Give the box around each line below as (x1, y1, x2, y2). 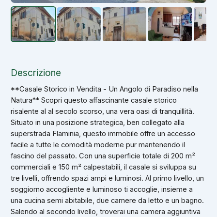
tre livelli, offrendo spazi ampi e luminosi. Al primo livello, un (11, 173, 204, 183)
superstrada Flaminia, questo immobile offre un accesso (11, 129, 196, 138)
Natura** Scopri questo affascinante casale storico (11, 95, 177, 105)
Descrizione (11, 67, 62, 78)
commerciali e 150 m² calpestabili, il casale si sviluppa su (11, 162, 197, 171)
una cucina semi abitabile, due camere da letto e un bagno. (11, 196, 204, 205)
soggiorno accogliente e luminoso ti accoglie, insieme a (11, 185, 193, 194)
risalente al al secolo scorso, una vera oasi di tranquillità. (11, 107, 195, 116)
